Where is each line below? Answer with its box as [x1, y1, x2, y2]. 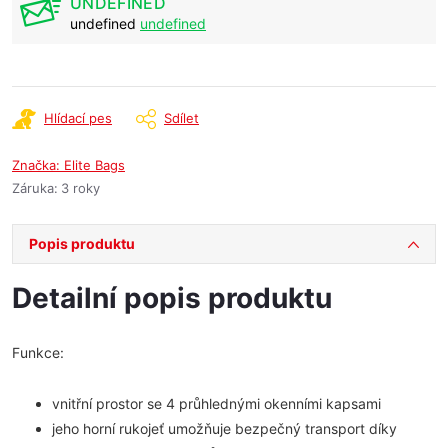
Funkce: [12, 344, 64, 361]
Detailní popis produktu [12, 281, 332, 315]
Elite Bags [64, 157, 125, 173]
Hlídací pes [44, 110, 112, 126]
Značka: [12, 157, 64, 173]
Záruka [12, 180, 54, 196]
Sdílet [164, 110, 199, 126]
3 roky [61, 180, 100, 196]
